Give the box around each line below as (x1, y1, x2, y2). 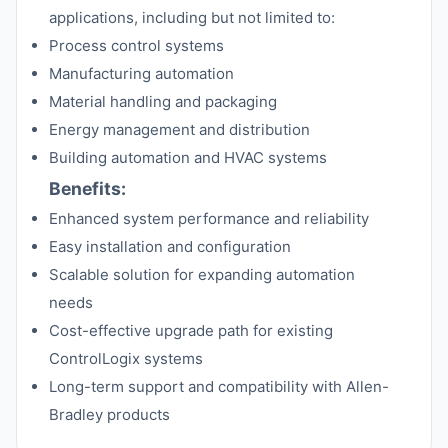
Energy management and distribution (49, 120, 310, 139)
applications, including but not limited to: (49, 8, 335, 27)
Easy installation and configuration (49, 237, 291, 256)
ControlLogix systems (49, 349, 203, 368)
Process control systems (49, 36, 224, 55)
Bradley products (49, 405, 170, 424)
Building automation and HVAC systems (49, 148, 327, 167)
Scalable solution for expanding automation (49, 265, 355, 284)
